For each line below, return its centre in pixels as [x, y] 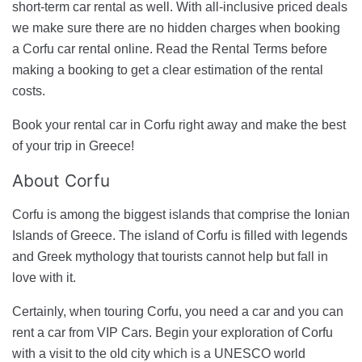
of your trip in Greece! [73, 145]
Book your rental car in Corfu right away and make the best [179, 124]
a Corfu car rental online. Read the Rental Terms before [170, 48]
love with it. [44, 277]
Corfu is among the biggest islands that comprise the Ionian [181, 214]
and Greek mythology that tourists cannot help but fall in [170, 256]
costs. [29, 90]
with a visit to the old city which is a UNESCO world [159, 353]
